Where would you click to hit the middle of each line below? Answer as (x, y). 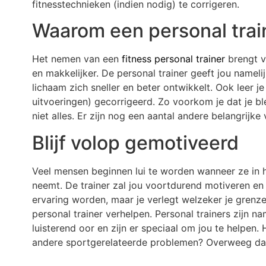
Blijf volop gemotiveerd (135, 142)
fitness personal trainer (173, 59)
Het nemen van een (77, 59)
